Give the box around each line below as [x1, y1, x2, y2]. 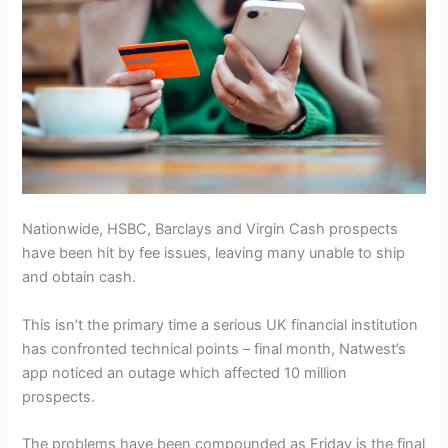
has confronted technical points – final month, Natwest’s [22, 339, 407, 358]
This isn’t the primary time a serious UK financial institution [22, 315, 419, 334]
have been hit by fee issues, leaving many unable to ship [22, 244, 406, 263]
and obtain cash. [22, 268, 137, 287]
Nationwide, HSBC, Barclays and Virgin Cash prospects [22, 220, 399, 239]
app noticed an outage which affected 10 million [22, 363, 348, 382]
